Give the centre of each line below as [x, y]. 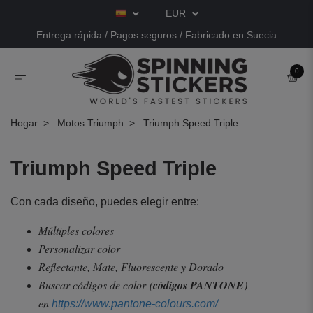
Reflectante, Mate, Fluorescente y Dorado [133, 266]
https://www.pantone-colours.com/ [135, 303]
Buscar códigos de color [94, 284]
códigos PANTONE [198, 285]
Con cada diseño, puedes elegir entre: [105, 201]
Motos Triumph [90, 123]
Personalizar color [81, 248]
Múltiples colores [78, 230]
